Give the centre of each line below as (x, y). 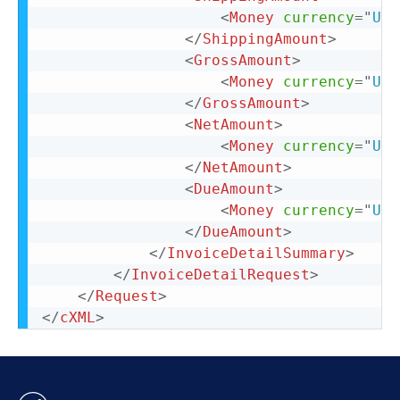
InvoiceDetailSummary (256, 253)
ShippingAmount (265, 39)
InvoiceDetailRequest (221, 275)
